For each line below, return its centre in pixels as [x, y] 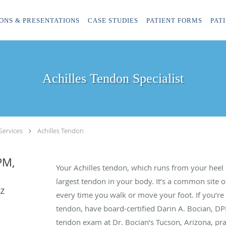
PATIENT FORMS [174, 20]
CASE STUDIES [113, 20]
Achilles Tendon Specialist [113, 78]
